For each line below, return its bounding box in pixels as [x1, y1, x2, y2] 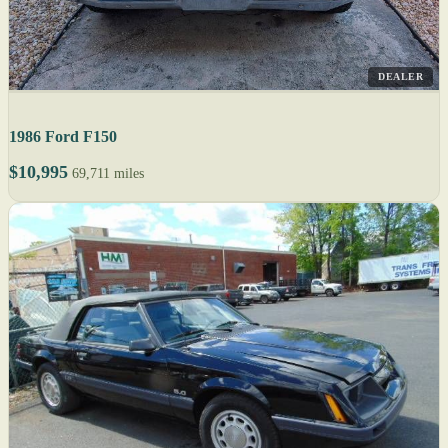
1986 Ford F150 [9, 128, 117, 146]
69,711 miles [72, 166, 144, 182]
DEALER [378, 71, 423, 83]
